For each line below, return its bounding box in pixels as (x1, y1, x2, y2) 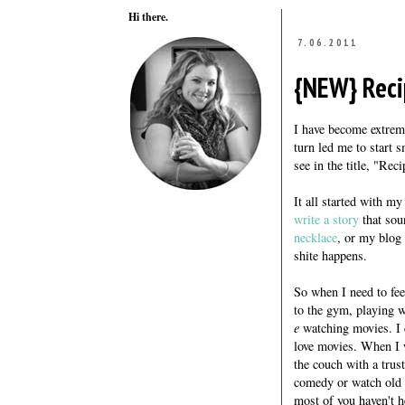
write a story (294, 211, 359, 229)
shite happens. (294, 247, 372, 265)
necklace (294, 229, 337, 247)
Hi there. (128, 9, 168, 25)
